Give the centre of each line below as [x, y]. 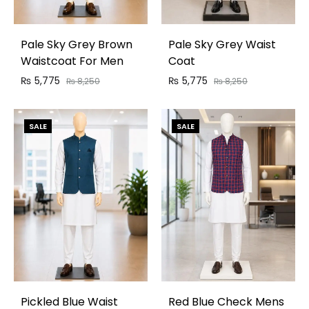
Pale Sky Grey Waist [222, 44]
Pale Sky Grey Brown [77, 44]
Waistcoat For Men [72, 61]
